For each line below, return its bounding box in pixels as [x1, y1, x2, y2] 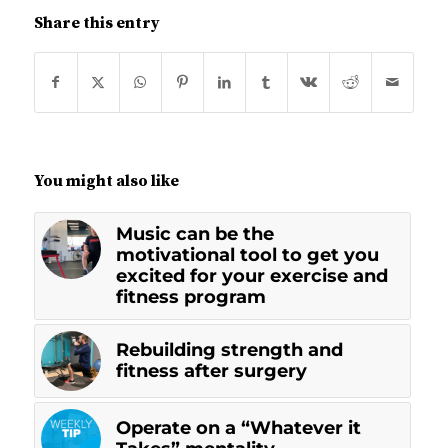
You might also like [33, 170, 179, 191]
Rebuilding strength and [115, 338, 343, 361]
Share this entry [33, 12, 160, 33]
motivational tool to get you [115, 243, 379, 266]
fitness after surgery [115, 359, 307, 382]
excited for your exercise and [115, 264, 388, 287]
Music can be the [115, 222, 274, 245]
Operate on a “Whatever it [115, 416, 361, 439]
